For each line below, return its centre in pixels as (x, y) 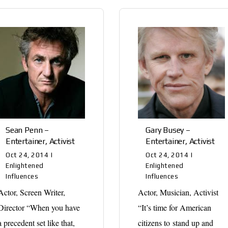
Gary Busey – (168, 130)
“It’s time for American (175, 207)
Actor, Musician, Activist (178, 192)
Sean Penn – (27, 130)
